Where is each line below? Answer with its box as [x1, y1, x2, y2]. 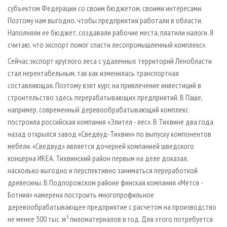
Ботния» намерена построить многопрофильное [8, 190, 154, 200]
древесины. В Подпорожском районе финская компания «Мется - [8, 177, 204, 188]
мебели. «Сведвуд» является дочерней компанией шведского [8, 141, 194, 152]
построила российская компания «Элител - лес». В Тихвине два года [8, 117, 213, 127]
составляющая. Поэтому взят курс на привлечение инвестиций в [8, 80, 201, 91]
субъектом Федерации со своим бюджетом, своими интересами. [8, 3, 202, 14]
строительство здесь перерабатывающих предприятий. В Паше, [8, 92, 202, 103]
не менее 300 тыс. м [8, 214, 66, 224]
